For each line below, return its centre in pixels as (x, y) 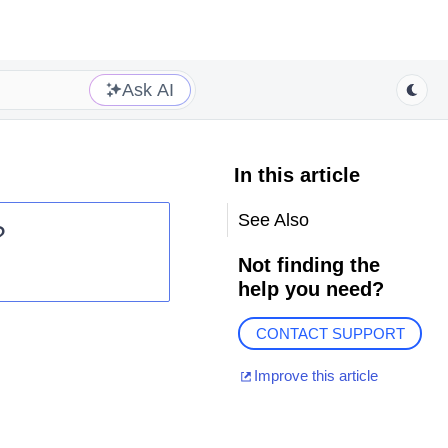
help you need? (310, 289)
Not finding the (308, 265)
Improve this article (315, 376)
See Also (273, 220)
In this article (296, 175)
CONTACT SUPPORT (330, 334)
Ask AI (148, 89)
